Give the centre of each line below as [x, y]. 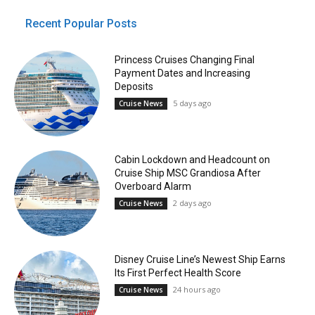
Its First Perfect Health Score [178, 273]
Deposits [134, 86]
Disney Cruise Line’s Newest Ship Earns [200, 260]
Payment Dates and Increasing [182, 73]
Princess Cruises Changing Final [184, 59]
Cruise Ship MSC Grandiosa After [187, 173]
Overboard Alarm [153, 187]
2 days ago [192, 203]
